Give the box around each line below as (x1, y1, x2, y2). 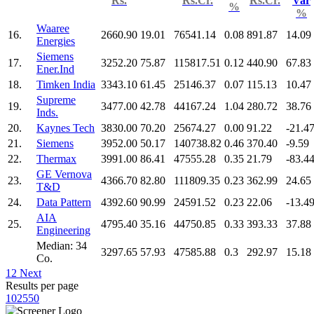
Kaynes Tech (36, 121, 95, 134)
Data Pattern (36, 196, 91, 208)
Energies (36, 34, 75, 47)
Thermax (36, 152, 76, 165)
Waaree (36, 22, 69, 34)
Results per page (6, 279, 78, 292)
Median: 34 (36, 239, 87, 252)
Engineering (36, 224, 90, 236)
